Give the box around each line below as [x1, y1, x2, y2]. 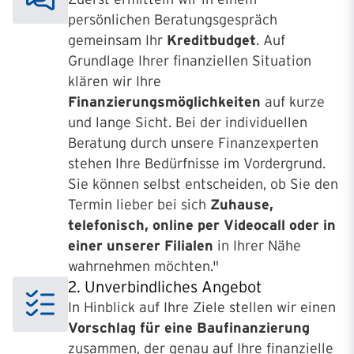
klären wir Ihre [68, 73, 161, 89]
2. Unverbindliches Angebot [68, 278, 262, 296]
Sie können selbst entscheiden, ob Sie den [68, 176, 338, 192]
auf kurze [265, 94, 325, 110]
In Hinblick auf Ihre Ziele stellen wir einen [68, 299, 336, 315]
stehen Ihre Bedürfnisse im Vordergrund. [68, 156, 326, 171]
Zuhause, [210, 197, 273, 213]
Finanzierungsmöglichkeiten [68, 94, 265, 110]
